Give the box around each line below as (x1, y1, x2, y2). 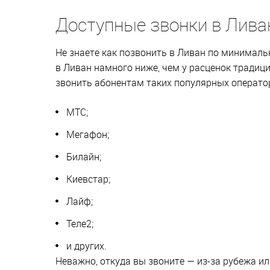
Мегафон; (66, 127, 109, 141)
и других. (66, 239, 107, 253)
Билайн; (66, 149, 101, 163)
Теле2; (66, 216, 93, 230)
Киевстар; (66, 172, 110, 186)
